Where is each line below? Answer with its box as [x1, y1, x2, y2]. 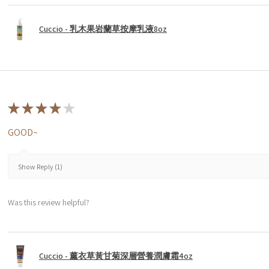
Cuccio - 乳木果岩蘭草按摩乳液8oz [39, 23, 167, 35]
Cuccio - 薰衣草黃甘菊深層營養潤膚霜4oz [39, 250, 193, 262]
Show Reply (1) [18, 162, 62, 172]
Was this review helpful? [8, 197, 89, 208]
